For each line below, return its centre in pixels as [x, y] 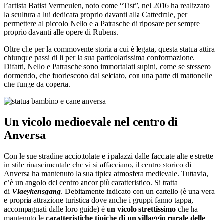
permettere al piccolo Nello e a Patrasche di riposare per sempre [102, 23]
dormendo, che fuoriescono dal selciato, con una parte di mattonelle [108, 75]
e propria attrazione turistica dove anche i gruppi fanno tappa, [98, 200]
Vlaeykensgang [36, 191]
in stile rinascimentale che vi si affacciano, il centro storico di [97, 165]
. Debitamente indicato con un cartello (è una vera [138, 191]
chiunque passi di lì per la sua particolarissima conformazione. [99, 57]
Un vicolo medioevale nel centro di [91, 122]
